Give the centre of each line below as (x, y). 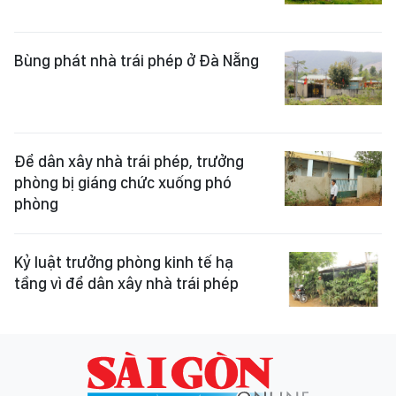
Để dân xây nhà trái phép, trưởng (129, 161)
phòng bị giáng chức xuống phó (123, 182)
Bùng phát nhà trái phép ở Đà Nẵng (137, 60)
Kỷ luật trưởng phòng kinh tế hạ (124, 262)
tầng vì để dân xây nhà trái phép (126, 283)
